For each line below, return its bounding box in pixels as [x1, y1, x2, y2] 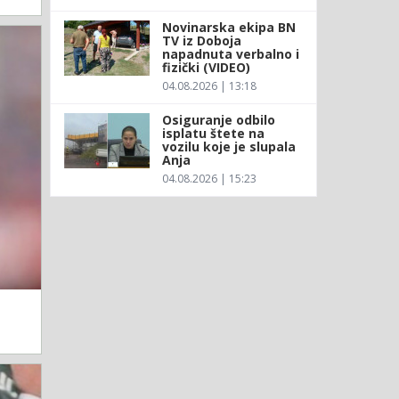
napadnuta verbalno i [161, 45, 299, 62]
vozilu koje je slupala [161, 137, 296, 155]
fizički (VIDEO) [161, 58, 250, 76]
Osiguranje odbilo [161, 110, 275, 128]
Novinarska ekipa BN [161, 18, 296, 36]
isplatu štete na [161, 124, 265, 142]
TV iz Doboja [161, 31, 241, 49]
